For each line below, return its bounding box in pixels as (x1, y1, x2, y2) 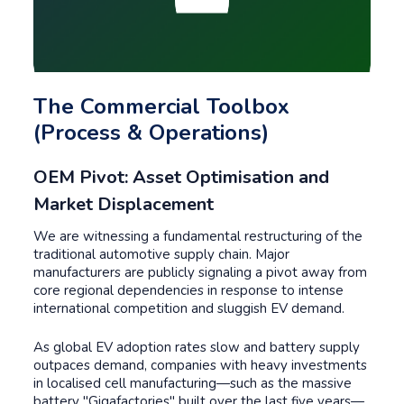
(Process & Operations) (33, 118, 269, 147)
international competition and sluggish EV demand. (33, 299, 344, 317)
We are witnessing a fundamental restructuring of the (33, 227, 363, 245)
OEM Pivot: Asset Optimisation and (33, 165, 329, 189)
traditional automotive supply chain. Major (33, 245, 289, 263)
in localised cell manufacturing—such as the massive (33, 373, 352, 392)
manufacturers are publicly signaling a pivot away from (33, 263, 367, 281)
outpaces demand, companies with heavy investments (33, 355, 367, 374)
